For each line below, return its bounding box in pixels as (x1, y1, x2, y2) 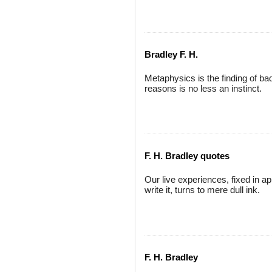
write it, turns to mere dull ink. (144, 185, 260, 195)
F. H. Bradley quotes (144, 151, 229, 161)
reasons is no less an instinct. (144, 83, 262, 93)
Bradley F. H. (144, 49, 198, 59)
